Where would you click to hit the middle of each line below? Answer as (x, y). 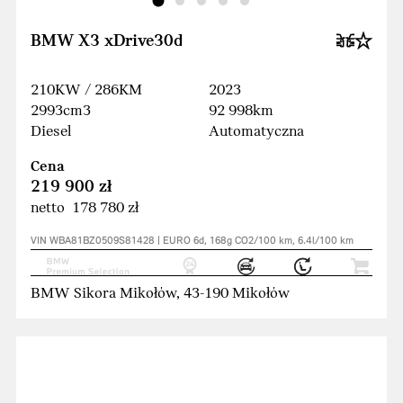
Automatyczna (256, 132)
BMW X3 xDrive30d (107, 42)
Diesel (51, 132)
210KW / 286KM (86, 91)
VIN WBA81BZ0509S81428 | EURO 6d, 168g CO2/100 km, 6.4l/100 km (192, 242)
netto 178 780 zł (85, 209)
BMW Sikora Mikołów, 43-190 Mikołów (160, 294)
